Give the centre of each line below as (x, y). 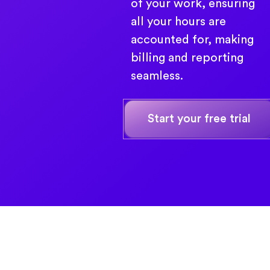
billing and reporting (187, 58)
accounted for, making (193, 39)
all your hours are (179, 21)
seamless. (157, 76)
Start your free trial (199, 118)
